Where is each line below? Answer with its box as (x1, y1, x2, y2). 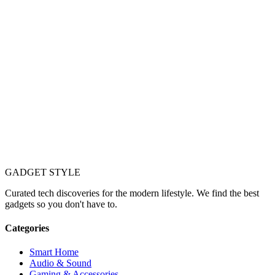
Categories (5, 222, 49, 233)
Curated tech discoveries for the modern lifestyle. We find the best (5, 187, 259, 198)
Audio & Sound (29, 258, 91, 269)
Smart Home (29, 247, 79, 258)
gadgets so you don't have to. (5, 198, 117, 209)
